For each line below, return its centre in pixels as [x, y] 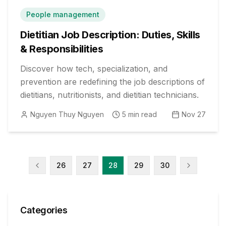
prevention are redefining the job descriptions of [112, 82]
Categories [44, 210]
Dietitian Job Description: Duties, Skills [110, 35]
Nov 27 [194, 114]
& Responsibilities [62, 49]
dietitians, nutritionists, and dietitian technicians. [109, 95]
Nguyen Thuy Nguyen [67, 114]
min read [142, 114]
